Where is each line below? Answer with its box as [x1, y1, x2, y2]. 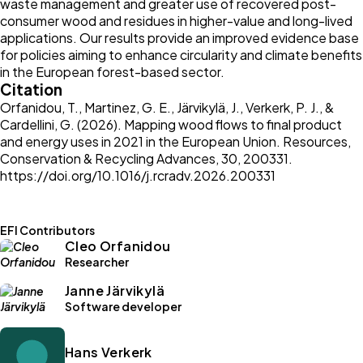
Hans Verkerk [65, 343, 152, 361]
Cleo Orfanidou [65, 237, 171, 254]
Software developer [65, 299, 181, 314]
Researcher [65, 254, 129, 269]
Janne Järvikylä [65, 282, 164, 299]
